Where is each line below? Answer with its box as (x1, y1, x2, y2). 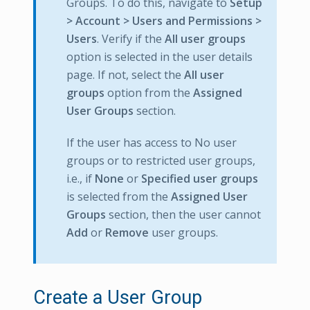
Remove (105, 225, 149, 240)
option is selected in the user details (66, 49, 253, 64)
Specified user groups (141, 171, 258, 186)
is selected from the (66, 189, 171, 204)
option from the (104, 85, 193, 100)
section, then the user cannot (106, 207, 261, 222)
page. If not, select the (66, 67, 184, 82)
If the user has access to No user (66, 135, 237, 150)
